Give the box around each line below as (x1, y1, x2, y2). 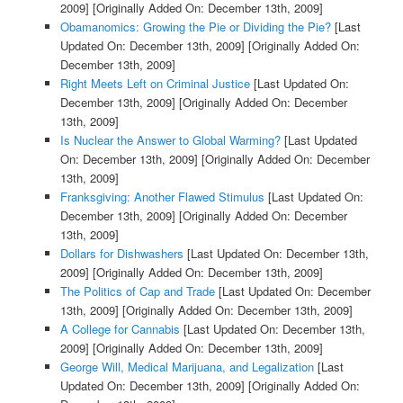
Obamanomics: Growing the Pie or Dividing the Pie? (59, 18, 331, 36)
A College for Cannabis (59, 320, 180, 338)
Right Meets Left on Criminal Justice (59, 75, 250, 93)
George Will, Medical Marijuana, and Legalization (59, 358, 314, 376)
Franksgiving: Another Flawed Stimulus (59, 188, 264, 206)
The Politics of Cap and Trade (59, 282, 215, 300)
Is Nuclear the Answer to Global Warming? (59, 131, 281, 149)
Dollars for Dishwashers (59, 245, 184, 263)
